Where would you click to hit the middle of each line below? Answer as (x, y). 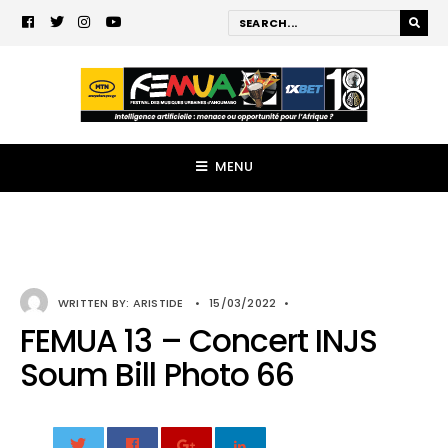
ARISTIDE (158, 303)
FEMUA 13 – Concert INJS (199, 341)
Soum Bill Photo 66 (157, 375)
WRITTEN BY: (95, 303)
